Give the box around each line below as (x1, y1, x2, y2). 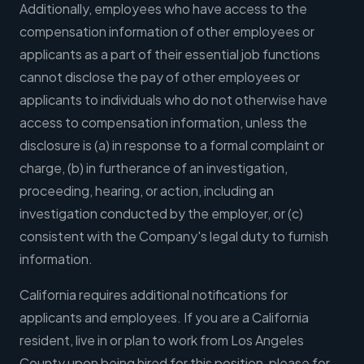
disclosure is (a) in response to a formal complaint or (19, 136, 324, 154)
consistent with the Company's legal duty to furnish (19, 227, 328, 245)
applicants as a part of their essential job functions (19, 45, 320, 63)
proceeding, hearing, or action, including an (19, 182, 274, 200)
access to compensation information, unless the (19, 114, 307, 132)
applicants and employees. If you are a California (19, 309, 309, 327)
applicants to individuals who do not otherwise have (19, 91, 327, 109)
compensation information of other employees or (19, 23, 314, 41)
